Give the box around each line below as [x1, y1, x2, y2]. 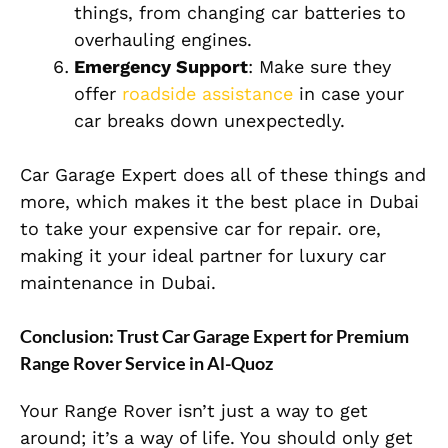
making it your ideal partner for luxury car [20, 245, 386, 267]
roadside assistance [122, 83, 293, 105]
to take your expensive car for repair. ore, [20, 218, 381, 240]
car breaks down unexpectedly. [74, 110, 345, 132]
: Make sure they [248, 56, 391, 78]
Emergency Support [74, 56, 248, 78]
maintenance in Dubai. [20, 272, 216, 294]
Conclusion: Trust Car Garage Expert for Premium [20, 325, 409, 348]
